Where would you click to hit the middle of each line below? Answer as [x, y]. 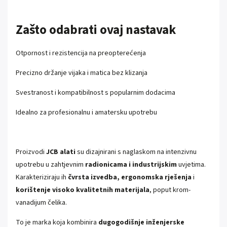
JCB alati [61, 152]
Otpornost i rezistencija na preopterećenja [81, 53]
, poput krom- [170, 190]
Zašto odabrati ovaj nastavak [96, 30]
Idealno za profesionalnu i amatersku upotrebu [86, 113]
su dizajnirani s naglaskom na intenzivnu [136, 152]
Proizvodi [31, 152]
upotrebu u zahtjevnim [50, 165]
